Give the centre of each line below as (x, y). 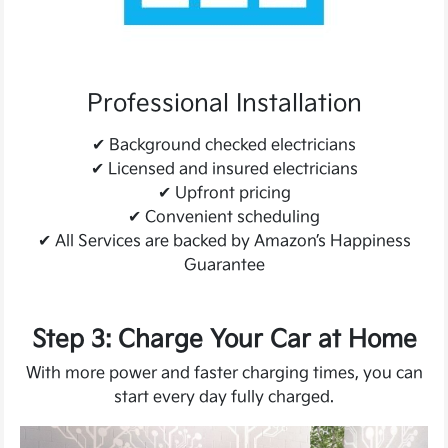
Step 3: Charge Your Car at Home (224, 339)
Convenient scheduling (230, 217)
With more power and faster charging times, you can (224, 373)
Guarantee (224, 265)
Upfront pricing (230, 193)
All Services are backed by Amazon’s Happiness (230, 241)
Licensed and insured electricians (230, 169)
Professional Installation (224, 103)
